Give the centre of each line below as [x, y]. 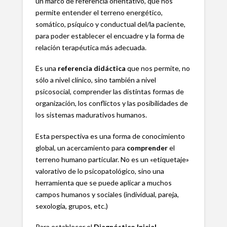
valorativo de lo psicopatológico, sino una [100, 171]
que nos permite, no [158, 68]
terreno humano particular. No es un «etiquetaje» [112, 159]
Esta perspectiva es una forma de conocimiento [110, 136]
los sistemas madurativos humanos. [91, 115]
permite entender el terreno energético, [99, 12]
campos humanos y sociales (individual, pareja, [107, 194]
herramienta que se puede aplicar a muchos [103, 182]
